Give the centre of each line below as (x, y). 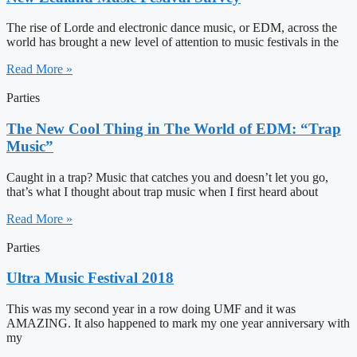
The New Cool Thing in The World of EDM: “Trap (174, 128)
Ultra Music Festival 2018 (90, 278)
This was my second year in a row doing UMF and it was (151, 309)
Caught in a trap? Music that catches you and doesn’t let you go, (167, 177)
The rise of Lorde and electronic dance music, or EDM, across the (172, 28)
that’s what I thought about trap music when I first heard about (162, 191)
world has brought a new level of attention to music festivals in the (173, 42)
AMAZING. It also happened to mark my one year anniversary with (178, 324)
